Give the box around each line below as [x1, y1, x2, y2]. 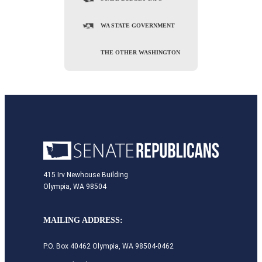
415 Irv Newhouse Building [43, 170, 128, 179]
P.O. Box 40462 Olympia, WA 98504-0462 [43, 242, 174, 250]
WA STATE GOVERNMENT [101, 22, 175, 29]
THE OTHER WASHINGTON [101, 49, 180, 56]
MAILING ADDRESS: [43, 216, 123, 225]
